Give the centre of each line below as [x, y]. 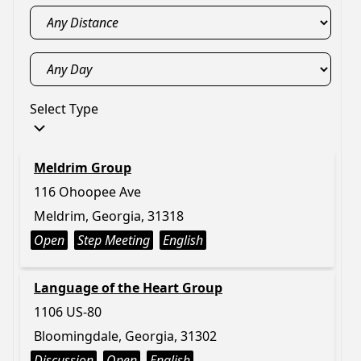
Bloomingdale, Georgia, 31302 [125, 336]
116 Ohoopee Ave [87, 192]
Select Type [64, 109]
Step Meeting [114, 240]
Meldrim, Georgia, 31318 [109, 216]
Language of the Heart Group [128, 288]
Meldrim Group [83, 168]
